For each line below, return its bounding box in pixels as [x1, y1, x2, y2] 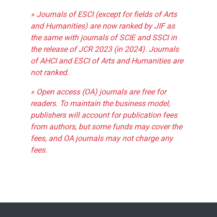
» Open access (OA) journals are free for [31, 86, 166, 98]
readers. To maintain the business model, [31, 98, 170, 109]
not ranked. [31, 67, 69, 78]
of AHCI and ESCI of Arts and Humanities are [31, 55, 183, 67]
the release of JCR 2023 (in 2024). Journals [31, 44, 179, 55]
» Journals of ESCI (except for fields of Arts [31, 9, 177, 20]
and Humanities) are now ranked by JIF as [31, 20, 175, 32]
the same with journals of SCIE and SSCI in [31, 32, 177, 44]
